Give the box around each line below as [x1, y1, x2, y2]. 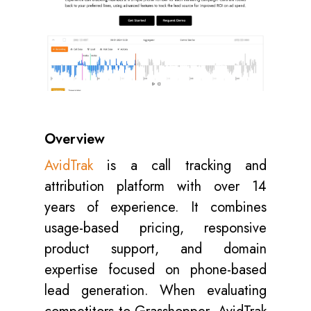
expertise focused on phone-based [44, 259, 267, 280]
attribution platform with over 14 [44, 176, 267, 196]
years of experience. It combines [44, 196, 267, 217]
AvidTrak [44, 155, 93, 176]
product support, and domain [44, 238, 267, 259]
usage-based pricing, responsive [44, 217, 267, 238]
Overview [44, 128, 105, 149]
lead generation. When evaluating [44, 280, 267, 301]
